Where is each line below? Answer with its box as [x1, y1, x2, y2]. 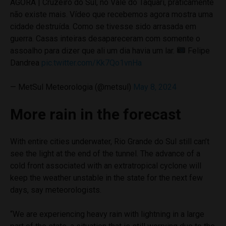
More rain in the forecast [10, 105, 181, 123]
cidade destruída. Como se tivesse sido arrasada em [10, 21, 196, 31]
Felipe [186, 45, 210, 55]
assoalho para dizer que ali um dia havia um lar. [10, 45, 177, 55]
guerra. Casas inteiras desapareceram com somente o [10, 33, 200, 43]
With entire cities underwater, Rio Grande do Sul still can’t [10, 136, 209, 146]
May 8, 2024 [133, 82, 177, 92]
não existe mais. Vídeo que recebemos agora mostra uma [10, 9, 213, 19]
